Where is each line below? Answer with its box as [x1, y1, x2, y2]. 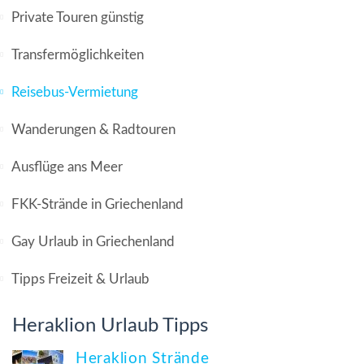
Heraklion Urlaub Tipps [12, 316, 208, 336]
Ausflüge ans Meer [11, 160, 123, 175]
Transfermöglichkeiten [11, 48, 144, 63]
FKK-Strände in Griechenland [11, 197, 184, 212]
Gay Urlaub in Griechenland [11, 235, 175, 249]
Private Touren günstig [11, 11, 144, 25]
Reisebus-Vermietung [11, 85, 138, 100]
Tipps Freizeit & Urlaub [11, 272, 149, 287]
